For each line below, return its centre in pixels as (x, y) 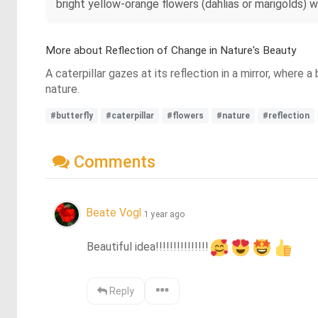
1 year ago (164, 214)
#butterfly (72, 116)
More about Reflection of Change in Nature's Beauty (171, 50)
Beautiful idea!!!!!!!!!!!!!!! (148, 246)
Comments (113, 161)
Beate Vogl (115, 213)
